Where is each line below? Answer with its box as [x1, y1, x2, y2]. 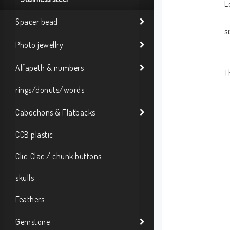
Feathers [15, 194, 44, 204]
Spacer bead [15, 16, 58, 27]
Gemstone [15, 216, 50, 227]
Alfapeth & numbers [15, 62, 84, 73]
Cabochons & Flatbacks [15, 107, 95, 118]
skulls [15, 172, 34, 183]
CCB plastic [15, 129, 53, 140]
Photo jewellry [15, 39, 63, 50]
